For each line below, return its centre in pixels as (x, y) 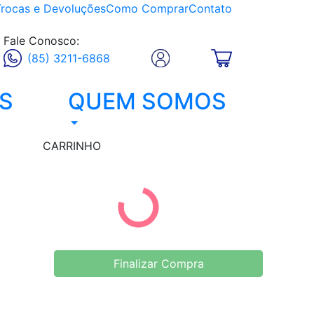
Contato (210, 8)
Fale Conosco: (41, 41)
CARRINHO (72, 146)
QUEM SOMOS (147, 101)
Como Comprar (147, 8)
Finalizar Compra (158, 263)
